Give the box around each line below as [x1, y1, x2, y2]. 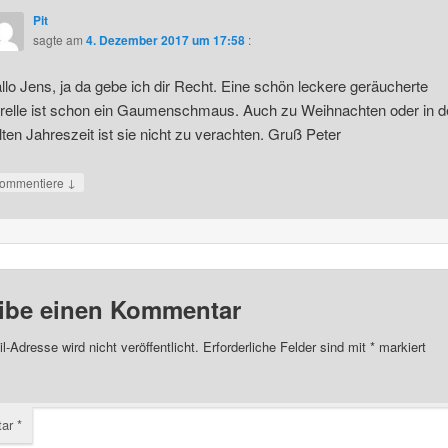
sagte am [32, 30, 86, 48]
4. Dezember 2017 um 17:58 [85, 30, 245, 49]
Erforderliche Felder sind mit [202, 336, 370, 356]
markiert [374, 336, 426, 356]
